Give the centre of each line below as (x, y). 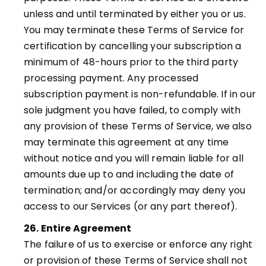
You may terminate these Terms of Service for (134, 30)
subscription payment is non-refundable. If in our (140, 94)
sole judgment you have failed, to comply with (132, 110)
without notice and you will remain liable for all (134, 158)
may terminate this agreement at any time (126, 142)
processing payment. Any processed (111, 78)
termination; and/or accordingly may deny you (135, 190)
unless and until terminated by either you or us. (135, 14)
